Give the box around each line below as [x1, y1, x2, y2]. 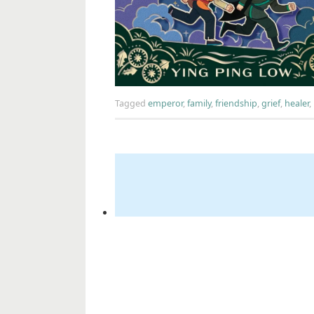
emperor [148, 97, 183, 110]
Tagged [115, 97, 148, 110]
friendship [215, 97, 257, 110]
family [187, 97, 211, 110]
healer [285, 97, 309, 110]
